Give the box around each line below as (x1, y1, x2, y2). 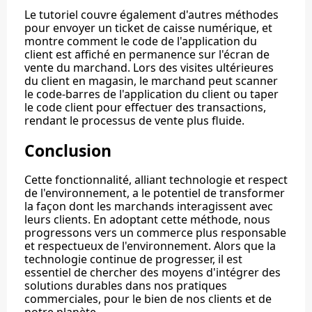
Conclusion (24, 139, 116, 162)
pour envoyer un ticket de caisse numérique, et (24, 20, 272, 36)
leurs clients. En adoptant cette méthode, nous (24, 212, 270, 228)
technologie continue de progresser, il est (24, 251, 242, 267)
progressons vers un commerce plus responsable (24, 225, 286, 241)
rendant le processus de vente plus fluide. (24, 113, 244, 129)
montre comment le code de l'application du (24, 33, 257, 49)
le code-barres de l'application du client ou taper (24, 86, 279, 102)
